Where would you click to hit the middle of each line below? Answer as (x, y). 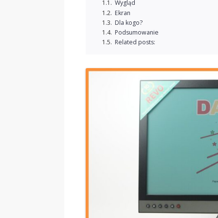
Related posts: (135, 42)
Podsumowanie (136, 32)
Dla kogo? (128, 22)
